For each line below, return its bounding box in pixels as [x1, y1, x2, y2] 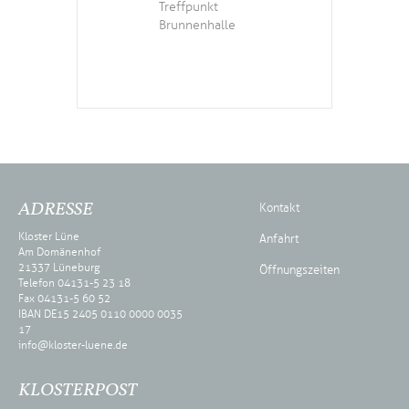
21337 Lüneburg [18, 260, 100, 274]
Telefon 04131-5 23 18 [18, 276, 131, 289]
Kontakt [259, 200, 299, 215]
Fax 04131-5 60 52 [18, 291, 110, 305]
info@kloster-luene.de [18, 338, 128, 351]
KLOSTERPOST [18, 377, 137, 404]
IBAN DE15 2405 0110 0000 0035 [18, 307, 183, 320]
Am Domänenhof [18, 245, 100, 258]
